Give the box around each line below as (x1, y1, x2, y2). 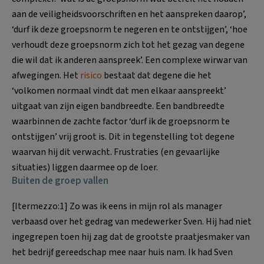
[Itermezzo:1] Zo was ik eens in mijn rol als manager (12, 200, 222, 213)
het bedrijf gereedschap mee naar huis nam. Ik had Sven (12, 246, 233, 259)
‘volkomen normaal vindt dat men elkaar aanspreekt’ (12, 84, 226, 98)
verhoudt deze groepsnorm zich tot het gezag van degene (12, 38, 245, 52)
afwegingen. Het (12, 69, 80, 82)
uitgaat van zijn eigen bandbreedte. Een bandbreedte (12, 100, 225, 113)
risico (80, 69, 102, 82)
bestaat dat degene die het (102, 69, 212, 82)
